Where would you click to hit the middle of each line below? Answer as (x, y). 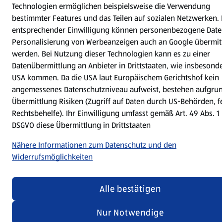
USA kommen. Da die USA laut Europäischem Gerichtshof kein (115, 78)
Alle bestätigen (130, 189)
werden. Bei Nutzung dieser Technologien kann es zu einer (111, 54)
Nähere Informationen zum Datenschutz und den (94, 145)
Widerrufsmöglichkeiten (52, 157)
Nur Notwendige (130, 213)
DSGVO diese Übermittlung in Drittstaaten (81, 125)
